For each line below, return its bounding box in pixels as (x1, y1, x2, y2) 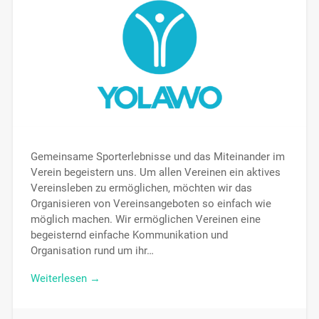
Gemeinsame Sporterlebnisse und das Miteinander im (30, 150, 285, 164)
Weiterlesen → (30, 272, 100, 285)
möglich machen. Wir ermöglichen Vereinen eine (30, 213, 261, 226)
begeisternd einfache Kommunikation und (30, 229, 228, 242)
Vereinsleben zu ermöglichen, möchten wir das (30, 182, 252, 195)
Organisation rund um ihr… (30, 244, 154, 258)
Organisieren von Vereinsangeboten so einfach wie (30, 197, 271, 211)
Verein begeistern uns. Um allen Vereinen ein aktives (30, 166, 281, 179)
